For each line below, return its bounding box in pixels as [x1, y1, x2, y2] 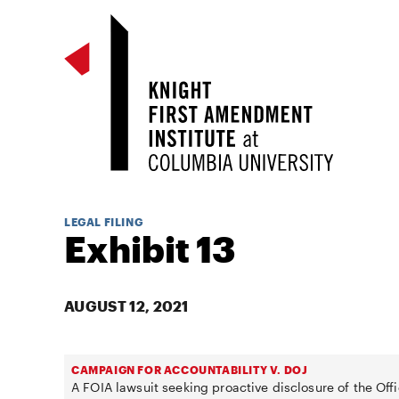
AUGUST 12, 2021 [64, 297, 189, 314]
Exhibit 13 [64, 228, 235, 270]
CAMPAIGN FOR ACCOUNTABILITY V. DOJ [71, 363, 308, 376]
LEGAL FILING [64, 216, 143, 228]
